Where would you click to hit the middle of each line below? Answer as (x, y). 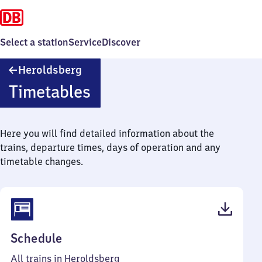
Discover (121, 42)
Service (85, 42)
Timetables (49, 92)
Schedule (37, 238)
